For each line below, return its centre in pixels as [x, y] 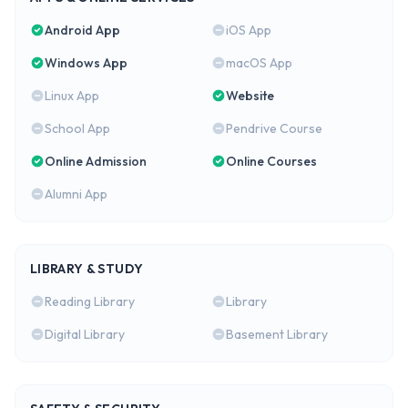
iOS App [249, 31]
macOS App [259, 63]
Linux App [72, 96]
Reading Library [90, 302]
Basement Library [277, 335]
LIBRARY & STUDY [87, 269]
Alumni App [76, 194]
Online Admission [96, 162]
